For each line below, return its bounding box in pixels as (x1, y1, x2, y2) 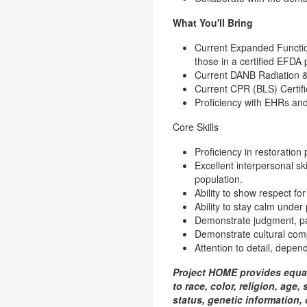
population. (195, 172, 243, 186)
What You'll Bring (173, 16, 253, 29)
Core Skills (173, 120, 219, 134)
